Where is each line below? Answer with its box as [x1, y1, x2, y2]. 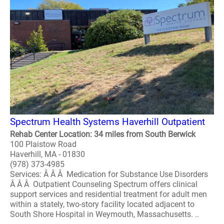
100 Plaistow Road [10, 139, 76, 149]
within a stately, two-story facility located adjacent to [10, 199, 194, 209]
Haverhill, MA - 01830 [10, 149, 85, 159]
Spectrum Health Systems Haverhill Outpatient [10, 116, 205, 127]
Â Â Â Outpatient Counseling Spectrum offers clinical [10, 179, 197, 189]
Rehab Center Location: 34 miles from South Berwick [10, 129, 195, 139]
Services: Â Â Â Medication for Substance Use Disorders [10, 169, 208, 179]
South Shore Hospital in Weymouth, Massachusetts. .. [10, 209, 199, 219]
